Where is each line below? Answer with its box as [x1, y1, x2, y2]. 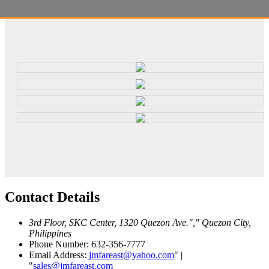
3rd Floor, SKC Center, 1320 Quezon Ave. [29, 217, 189, 228]
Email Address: [29, 250, 89, 261]
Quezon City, [202, 217, 251, 228]
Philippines [29, 228, 71, 239]
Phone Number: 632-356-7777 [29, 239, 145, 250]
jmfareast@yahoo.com [89, 250, 174, 261]
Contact [5, 189, 53, 205]
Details [53, 189, 100, 205]
